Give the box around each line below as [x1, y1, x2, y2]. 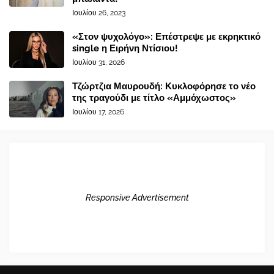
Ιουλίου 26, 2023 [72, 9, 125, 18]
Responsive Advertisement [85, 192, 189, 202]
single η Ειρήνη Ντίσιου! [72, 43, 178, 54]
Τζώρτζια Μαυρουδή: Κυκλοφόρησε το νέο [72, 81, 256, 92]
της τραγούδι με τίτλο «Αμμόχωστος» [72, 92, 236, 104]
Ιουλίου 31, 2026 [72, 58, 125, 67]
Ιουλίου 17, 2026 [72, 108, 124, 117]
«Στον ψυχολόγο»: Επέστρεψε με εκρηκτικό [72, 31, 261, 43]
